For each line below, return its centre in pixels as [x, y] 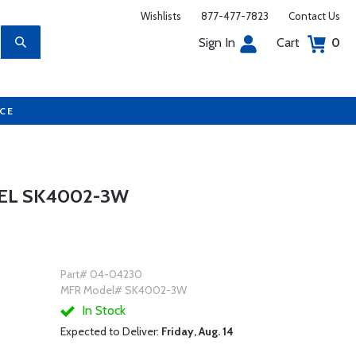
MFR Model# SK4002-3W [123, 290]
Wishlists [161, 16]
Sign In [217, 43]
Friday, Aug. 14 [197, 331]
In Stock [102, 310]
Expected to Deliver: [110, 331]
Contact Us [314, 16]
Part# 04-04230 [101, 274]
